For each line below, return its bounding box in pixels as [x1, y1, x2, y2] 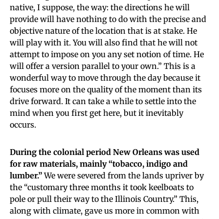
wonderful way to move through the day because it [10, 72, 200, 83]
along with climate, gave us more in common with [10, 205, 199, 216]
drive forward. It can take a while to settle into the [10, 96, 196, 106]
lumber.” [10, 170, 42, 180]
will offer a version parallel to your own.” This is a [10, 61, 196, 71]
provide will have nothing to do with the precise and [10, 14, 206, 24]
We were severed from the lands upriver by [42, 170, 204, 180]
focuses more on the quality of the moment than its [10, 84, 202, 94]
